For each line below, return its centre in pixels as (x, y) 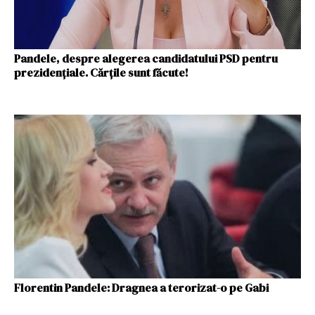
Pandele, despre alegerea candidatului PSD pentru (146, 58)
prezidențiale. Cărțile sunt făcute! (101, 72)
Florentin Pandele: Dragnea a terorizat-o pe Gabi (141, 287)
